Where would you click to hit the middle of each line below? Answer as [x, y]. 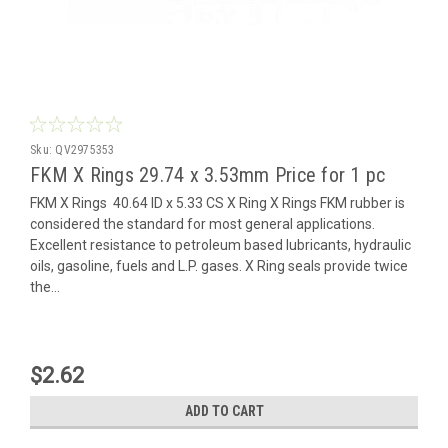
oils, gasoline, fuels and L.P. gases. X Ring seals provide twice [219, 265]
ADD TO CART [224, 410]
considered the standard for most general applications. [202, 223]
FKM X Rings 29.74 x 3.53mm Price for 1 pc [208, 174]
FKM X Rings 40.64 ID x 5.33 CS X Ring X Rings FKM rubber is [217, 202]
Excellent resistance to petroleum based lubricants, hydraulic [220, 244]
